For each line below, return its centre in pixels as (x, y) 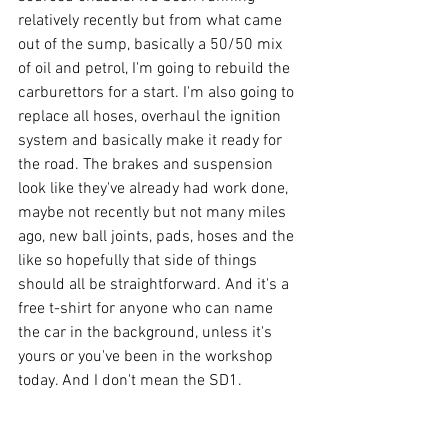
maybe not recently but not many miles (154, 213)
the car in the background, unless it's (147, 333)
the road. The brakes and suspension (147, 165)
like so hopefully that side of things (139, 261)
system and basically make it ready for (152, 141)
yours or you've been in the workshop (147, 357)
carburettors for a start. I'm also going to (158, 93)
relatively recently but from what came (152, 21)
